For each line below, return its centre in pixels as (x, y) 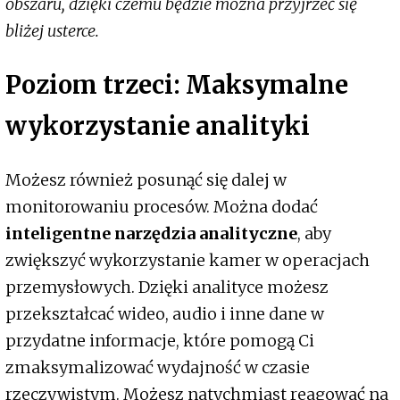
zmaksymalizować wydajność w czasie (158, 367)
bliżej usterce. (52, 31)
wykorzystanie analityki (158, 126)
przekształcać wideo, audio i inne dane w (165, 313)
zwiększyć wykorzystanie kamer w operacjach (187, 260)
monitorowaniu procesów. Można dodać (162, 206)
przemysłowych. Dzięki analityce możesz (167, 287)
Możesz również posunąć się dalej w (146, 179)
